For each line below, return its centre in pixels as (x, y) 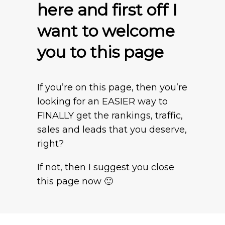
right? (50, 143)
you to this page (100, 52)
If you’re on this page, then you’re (112, 87)
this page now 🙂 (75, 182)
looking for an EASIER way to (102, 101)
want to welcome (106, 31)
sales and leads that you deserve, (112, 129)
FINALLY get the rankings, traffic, (110, 115)
